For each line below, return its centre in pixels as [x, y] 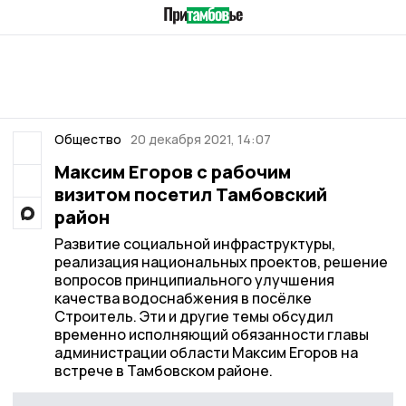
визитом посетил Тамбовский [190, 194]
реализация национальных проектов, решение [221, 262]
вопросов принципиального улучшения [194, 280]
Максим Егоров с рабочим [172, 172]
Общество [87, 139]
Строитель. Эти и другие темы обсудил [193, 316]
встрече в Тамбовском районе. [163, 371]
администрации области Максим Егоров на [206, 353]
